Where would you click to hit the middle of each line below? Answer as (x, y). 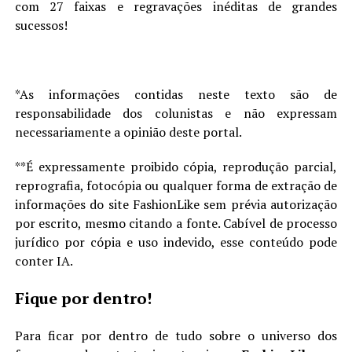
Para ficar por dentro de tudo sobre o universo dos (176, 335)
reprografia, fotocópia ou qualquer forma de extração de (176, 185)
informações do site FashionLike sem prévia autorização (176, 204)
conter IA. (44, 260)
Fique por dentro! (83, 298)
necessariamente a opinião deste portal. (128, 132)
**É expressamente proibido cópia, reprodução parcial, (176, 166)
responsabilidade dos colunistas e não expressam (176, 113)
